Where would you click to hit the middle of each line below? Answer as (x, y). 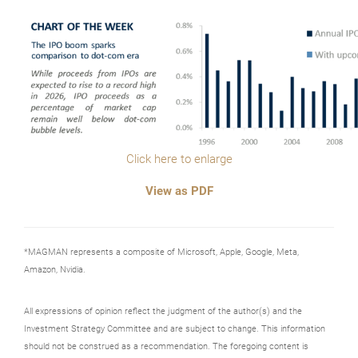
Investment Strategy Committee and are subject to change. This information (175, 328)
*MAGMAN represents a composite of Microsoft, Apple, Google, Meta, (161, 252)
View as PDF (179, 191)
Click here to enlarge (179, 159)
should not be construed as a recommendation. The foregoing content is (166, 346)
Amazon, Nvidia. (55, 269)
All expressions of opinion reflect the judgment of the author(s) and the (163, 311)
